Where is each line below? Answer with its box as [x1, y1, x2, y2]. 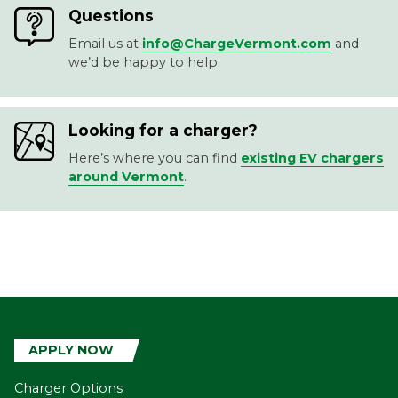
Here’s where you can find [68, 149, 241, 166]
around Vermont [68, 168, 184, 185]
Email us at [68, 35, 142, 52]
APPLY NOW [28, 342, 114, 359]
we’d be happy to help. [68, 53, 220, 70]
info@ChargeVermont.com [141, 35, 331, 52]
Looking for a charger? [68, 120, 258, 139]
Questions [68, 5, 154, 25]
